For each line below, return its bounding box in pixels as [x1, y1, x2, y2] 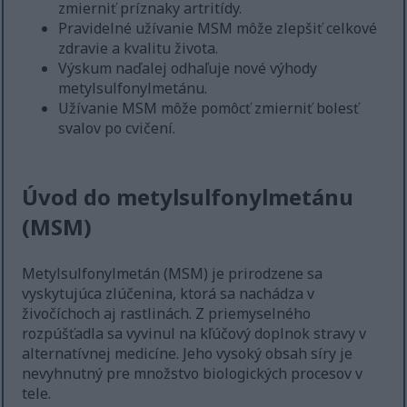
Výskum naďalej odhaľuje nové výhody [58, 58, 318, 79]
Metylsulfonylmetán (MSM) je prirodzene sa [22, 263, 323, 284]
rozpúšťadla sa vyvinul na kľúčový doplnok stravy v [22, 323, 367, 344]
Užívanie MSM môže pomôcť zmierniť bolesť [58, 98, 360, 119]
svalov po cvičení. [58, 118, 176, 139]
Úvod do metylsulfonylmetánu [22, 182, 354, 213]
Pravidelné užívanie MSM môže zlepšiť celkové [58, 18, 378, 39]
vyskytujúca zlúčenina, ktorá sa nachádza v [22, 283, 315, 304]
